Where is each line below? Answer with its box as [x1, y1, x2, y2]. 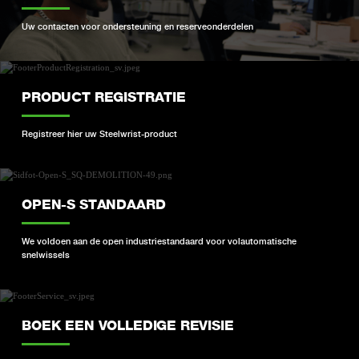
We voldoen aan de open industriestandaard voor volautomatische [22, 235, 297, 247]
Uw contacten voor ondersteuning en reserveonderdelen [22, 20, 254, 32]
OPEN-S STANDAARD [22, 196, 166, 213]
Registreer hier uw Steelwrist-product [22, 127, 178, 139]
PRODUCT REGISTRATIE [22, 89, 186, 106]
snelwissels [22, 248, 71, 260]
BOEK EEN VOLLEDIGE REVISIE [22, 317, 234, 333]
